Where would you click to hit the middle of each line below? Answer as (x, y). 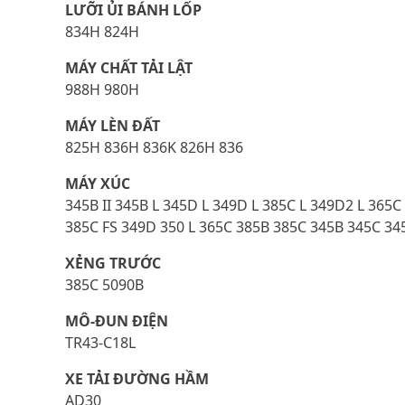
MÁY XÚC (98, 184)
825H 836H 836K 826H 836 (154, 147)
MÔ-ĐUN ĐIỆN (117, 321)
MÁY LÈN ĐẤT (113, 126)
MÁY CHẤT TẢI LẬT (129, 68)
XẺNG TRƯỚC (113, 263)
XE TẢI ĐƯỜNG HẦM (137, 379)
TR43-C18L (100, 343)
